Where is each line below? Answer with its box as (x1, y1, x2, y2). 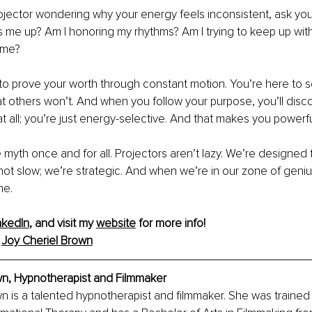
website (95, 216, 136, 231)
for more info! (135, 216, 205, 231)
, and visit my (29, 216, 96, 231)
